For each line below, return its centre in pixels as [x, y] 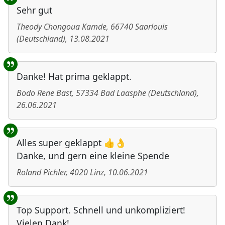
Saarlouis [151, 27]
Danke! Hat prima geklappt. [74, 77]
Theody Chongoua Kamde [62, 27]
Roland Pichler [41, 173]
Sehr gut [34, 10]
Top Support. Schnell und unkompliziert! [101, 210]
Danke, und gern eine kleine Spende [93, 156]
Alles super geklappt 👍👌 [71, 143]
